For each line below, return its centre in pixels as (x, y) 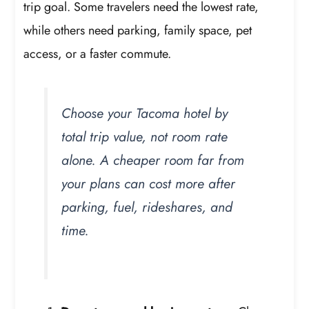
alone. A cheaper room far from (153, 160)
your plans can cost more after (149, 183)
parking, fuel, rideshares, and (147, 207)
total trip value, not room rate (145, 136)
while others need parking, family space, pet (138, 31)
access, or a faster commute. (98, 54)
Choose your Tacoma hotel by (145, 113)
